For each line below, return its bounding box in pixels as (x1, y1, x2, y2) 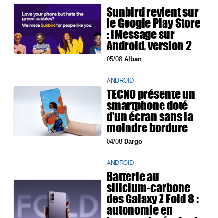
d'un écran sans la (107, 108, 194, 126)
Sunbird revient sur (107, 3, 199, 21)
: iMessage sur (107, 25, 175, 43)
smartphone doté (107, 96, 188, 114)
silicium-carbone (107, 179, 191, 197)
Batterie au (107, 167, 160, 185)
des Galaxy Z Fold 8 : (107, 190, 199, 208)
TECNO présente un (107, 85, 196, 103)
